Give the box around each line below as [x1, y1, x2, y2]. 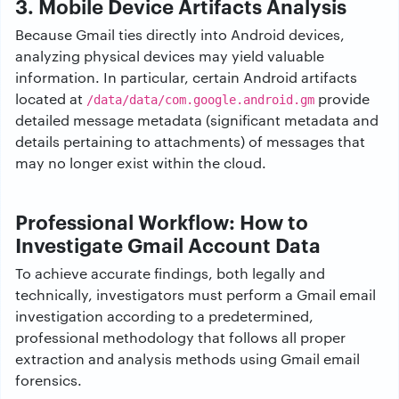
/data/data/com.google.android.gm [86, 93, 314, 107]
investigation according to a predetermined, [15, 306, 313, 325]
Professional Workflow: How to [15, 208, 308, 234]
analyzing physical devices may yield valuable [15, 46, 324, 65]
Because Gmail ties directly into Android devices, [15, 25, 345, 44]
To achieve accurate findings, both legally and [15, 264, 325, 282]
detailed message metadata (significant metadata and [15, 110, 379, 129]
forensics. [15, 370, 82, 389]
